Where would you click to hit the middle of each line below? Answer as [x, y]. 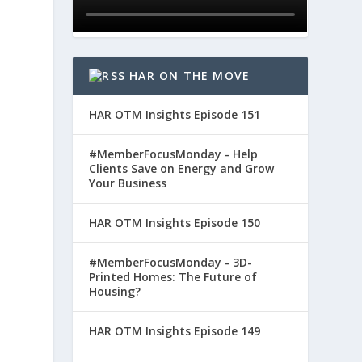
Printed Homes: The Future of [173, 277]
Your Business [128, 183]
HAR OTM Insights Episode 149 [175, 331]
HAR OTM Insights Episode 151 [175, 115]
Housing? [115, 292]
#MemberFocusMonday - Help [174, 154]
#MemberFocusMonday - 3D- [171, 263]
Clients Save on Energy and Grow [182, 169]
